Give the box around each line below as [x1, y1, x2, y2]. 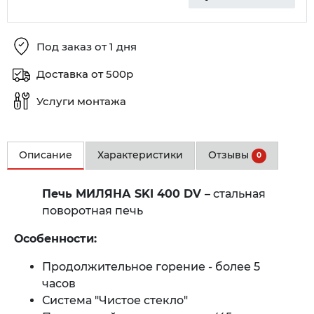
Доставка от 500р [36, 67, 133, 81]
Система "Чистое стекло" [42, 294, 188, 307]
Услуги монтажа [36, 95, 126, 109]
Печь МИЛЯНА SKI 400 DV [42, 187, 205, 200]
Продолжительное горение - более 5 [42, 260, 260, 273]
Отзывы [208, 149, 252, 161]
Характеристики [97, 149, 183, 161]
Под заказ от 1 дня [34, 40, 137, 54]
